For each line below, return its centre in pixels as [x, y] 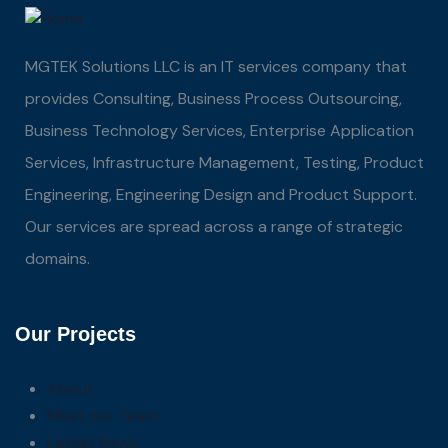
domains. [57, 258]
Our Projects [75, 333]
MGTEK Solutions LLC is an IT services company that [216, 66]
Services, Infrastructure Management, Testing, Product [224, 162]
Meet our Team [102, 415]
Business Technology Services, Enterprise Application [219, 130]
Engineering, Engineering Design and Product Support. [221, 194]
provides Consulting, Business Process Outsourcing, [213, 98]
